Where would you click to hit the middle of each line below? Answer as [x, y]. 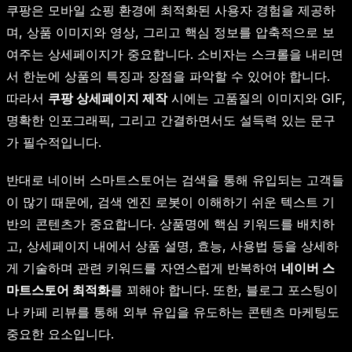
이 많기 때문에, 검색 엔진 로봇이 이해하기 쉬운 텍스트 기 [170, 202]
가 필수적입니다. [54, 143]
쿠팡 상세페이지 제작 [108, 99]
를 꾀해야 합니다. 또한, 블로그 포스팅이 [224, 290]
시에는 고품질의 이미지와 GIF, [257, 99]
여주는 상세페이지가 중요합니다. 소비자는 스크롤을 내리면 [175, 55]
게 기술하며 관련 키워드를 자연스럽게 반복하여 [144, 268]
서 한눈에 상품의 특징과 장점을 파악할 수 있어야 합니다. [168, 77]
